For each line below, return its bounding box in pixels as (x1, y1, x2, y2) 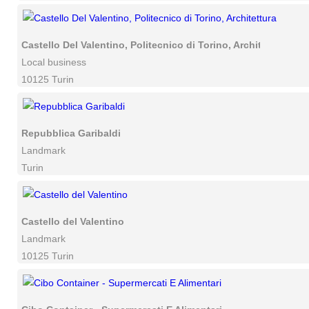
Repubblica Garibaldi (21, 128, 121, 139)
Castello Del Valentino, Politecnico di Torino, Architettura (21, 39, 289, 50)
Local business (21, 57, 86, 68)
